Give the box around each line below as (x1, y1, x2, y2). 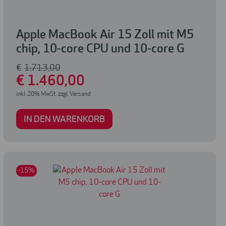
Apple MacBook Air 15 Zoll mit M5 (16, 29, 194, 42)
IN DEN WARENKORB (23, 115, 105, 125)
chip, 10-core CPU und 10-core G (16, 43, 185, 56)
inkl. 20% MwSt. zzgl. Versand (16, 91, 90, 98)
